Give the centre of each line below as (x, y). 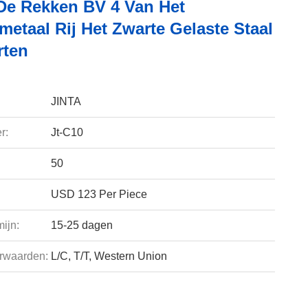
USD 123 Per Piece (99, 194)
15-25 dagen (81, 225)
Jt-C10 (67, 132)
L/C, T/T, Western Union (109, 256)
